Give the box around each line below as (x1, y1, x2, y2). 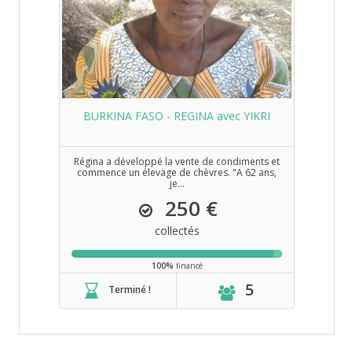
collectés (154, 222, 200, 238)
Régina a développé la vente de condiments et (74, 154, 280, 168)
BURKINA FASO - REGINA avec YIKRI (83, 108, 270, 123)
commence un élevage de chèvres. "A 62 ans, (77, 165, 277, 179)
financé (173, 259, 203, 271)
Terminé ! (108, 282, 151, 296)
